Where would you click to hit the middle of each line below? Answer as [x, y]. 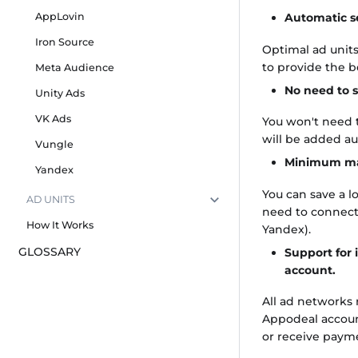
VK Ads [53, 119]
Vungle [54, 145]
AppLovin [60, 17]
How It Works [60, 225]
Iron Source [64, 42]
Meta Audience [74, 68]
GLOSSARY [49, 252]
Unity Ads [60, 93]
